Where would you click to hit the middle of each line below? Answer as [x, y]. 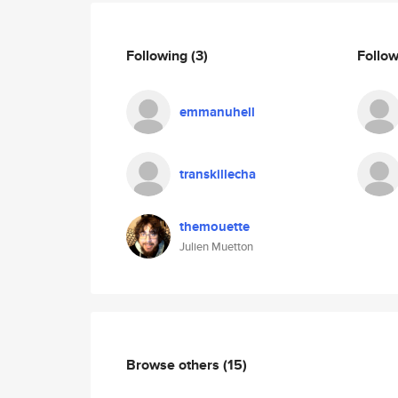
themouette [215, 227]
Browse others [175, 364]
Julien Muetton [216, 247]
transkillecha [218, 174]
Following [159, 55]
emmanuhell [217, 112]
